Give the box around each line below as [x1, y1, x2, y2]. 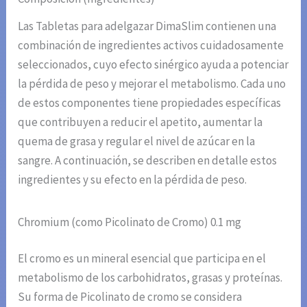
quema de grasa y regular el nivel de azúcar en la [18, 133, 256, 149]
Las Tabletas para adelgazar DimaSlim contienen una [18, 18, 277, 34]
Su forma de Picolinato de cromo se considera [18, 289, 243, 305]
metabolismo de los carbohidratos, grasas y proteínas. [18, 270, 283, 286]
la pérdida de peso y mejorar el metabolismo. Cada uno [18, 75, 286, 91]
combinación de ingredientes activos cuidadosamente [18, 37, 284, 53]
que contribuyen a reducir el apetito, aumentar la [18, 114, 263, 130]
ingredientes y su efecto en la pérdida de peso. [18, 171, 247, 187]
